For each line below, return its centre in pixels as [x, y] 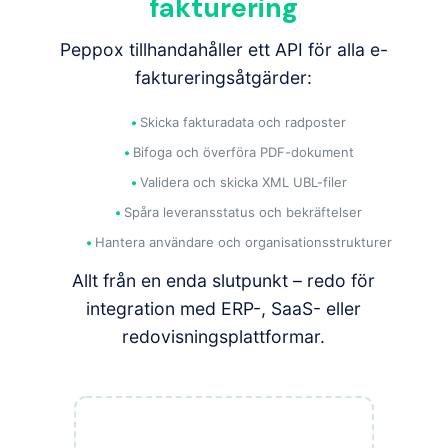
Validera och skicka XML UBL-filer [243, 181]
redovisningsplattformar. [224, 336]
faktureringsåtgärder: [224, 77]
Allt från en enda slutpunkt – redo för [224, 280]
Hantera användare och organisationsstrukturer [243, 241]
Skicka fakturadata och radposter [243, 121]
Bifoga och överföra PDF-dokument [243, 151]
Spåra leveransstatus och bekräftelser [243, 211]
